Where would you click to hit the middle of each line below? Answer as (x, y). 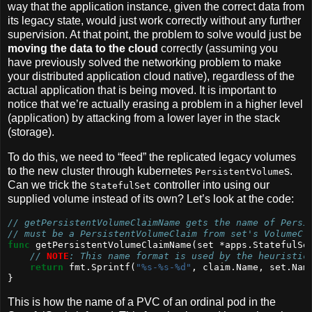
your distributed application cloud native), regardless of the (151, 77)
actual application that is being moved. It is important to (142, 91)
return (47, 267)
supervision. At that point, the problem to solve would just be (155, 35)
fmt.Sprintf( (100, 267)
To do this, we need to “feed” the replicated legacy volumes (152, 157)
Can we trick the (49, 185)
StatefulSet (120, 186)
